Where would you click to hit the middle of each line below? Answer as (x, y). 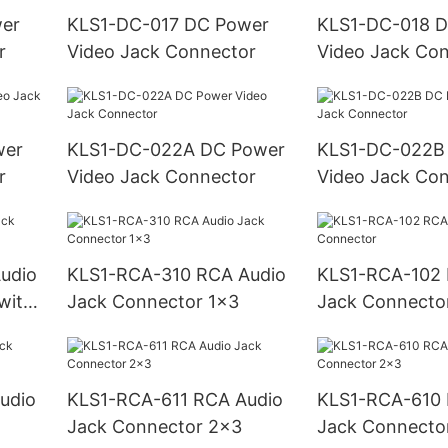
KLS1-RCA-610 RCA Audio (381, 399)
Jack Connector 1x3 (152, 301)
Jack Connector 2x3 (154, 426)
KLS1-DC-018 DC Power (375, 25)
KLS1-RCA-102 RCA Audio (381, 274)
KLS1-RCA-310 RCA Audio (131, 274)
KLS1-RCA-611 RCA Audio (129, 399)
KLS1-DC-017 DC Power (125, 25)
